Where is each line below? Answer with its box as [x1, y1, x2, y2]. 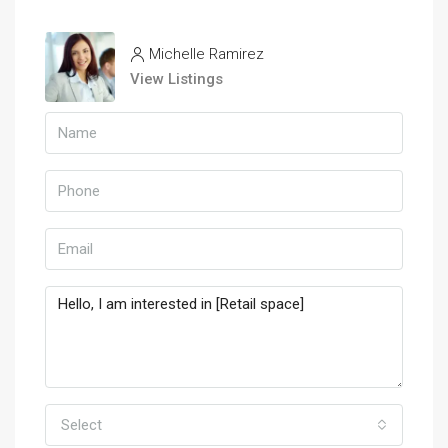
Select [61, 416, 102, 435]
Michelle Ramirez [149, 45, 264, 64]
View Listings [130, 70, 223, 89]
